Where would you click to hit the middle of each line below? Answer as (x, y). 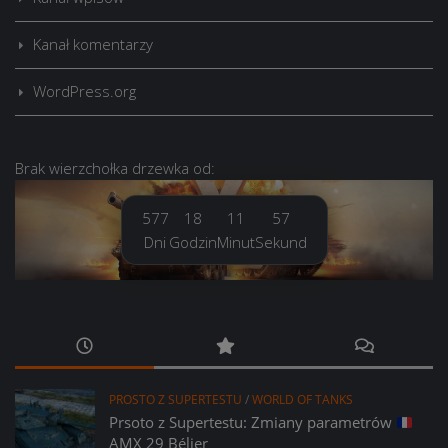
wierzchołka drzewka (119, 168)
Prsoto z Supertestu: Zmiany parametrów (252, 422)
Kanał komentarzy (93, 44)
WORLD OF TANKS (302, 400)
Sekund (280, 242)
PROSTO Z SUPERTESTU (175, 400)
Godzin (192, 242)
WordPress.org (84, 91)
